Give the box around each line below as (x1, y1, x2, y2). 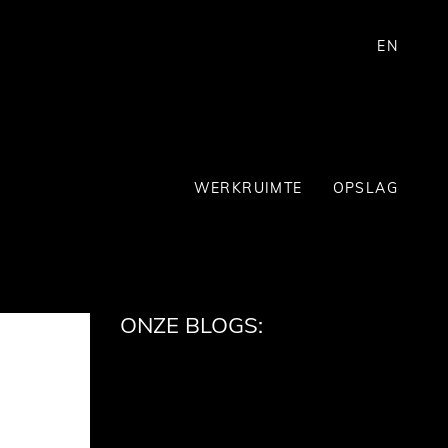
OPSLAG (332, 179, 398, 197)
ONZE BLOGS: (119, 311, 263, 339)
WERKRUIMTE (193, 179, 303, 197)
